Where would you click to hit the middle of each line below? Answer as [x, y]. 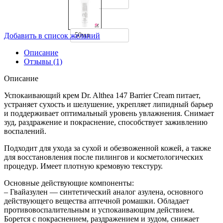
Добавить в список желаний [52, 36]
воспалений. [25, 131]
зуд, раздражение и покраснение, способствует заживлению [106, 122]
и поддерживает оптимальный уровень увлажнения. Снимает [109, 113]
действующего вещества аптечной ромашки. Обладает [97, 201]
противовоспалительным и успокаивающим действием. [99, 210]
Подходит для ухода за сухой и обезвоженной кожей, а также [108, 148]
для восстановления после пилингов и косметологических [104, 157]
